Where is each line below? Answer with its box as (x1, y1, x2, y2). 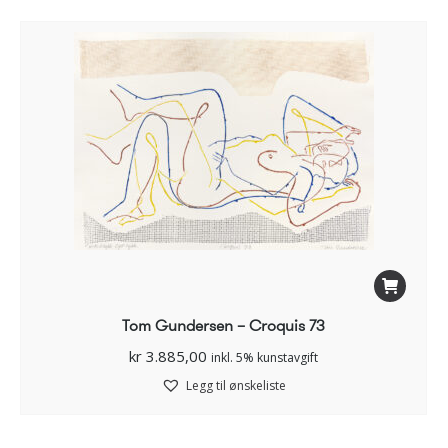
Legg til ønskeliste (186, 377, 286, 395)
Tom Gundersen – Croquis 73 (122, 314, 325, 338)
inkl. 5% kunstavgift (211, 349, 318, 367)
